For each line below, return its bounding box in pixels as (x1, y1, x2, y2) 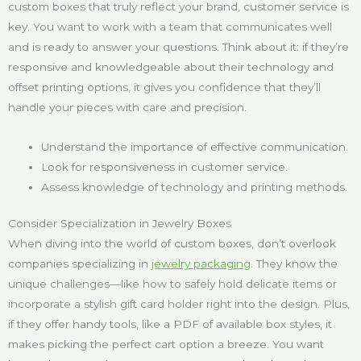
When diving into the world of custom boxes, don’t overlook (8, 237, 336, 251)
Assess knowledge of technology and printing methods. (41, 180, 348, 193)
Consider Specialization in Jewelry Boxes (8, 217, 231, 230)
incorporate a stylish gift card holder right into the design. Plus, (8, 297, 350, 311)
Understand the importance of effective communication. (41, 139, 349, 153)
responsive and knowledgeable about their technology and (8, 60, 334, 73)
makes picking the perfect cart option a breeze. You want (8, 338, 324, 351)
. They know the (251, 257, 338, 271)
